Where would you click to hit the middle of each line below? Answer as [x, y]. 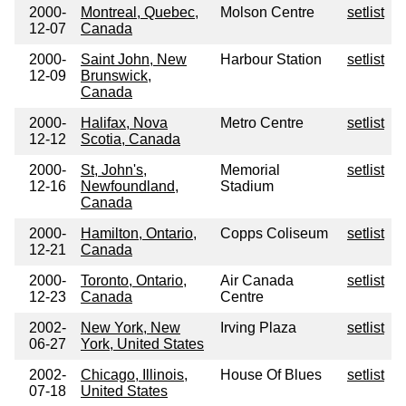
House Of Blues [271, 375]
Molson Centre [267, 13]
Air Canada [257, 281]
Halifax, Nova [124, 123]
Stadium [247, 187]
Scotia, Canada [130, 140]
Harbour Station [271, 60]
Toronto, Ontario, [134, 281]
